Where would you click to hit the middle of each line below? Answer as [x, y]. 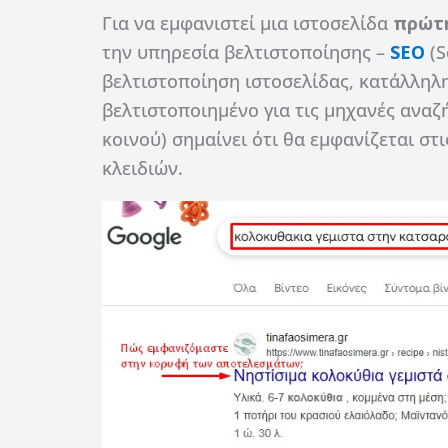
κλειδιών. [142, 167]
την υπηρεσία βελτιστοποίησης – [246, 51]
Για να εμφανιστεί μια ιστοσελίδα [247, 22]
